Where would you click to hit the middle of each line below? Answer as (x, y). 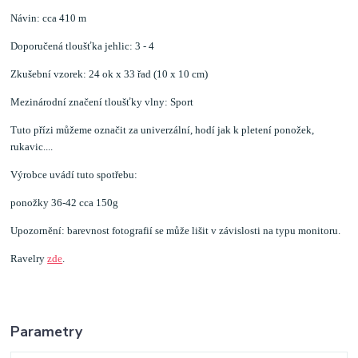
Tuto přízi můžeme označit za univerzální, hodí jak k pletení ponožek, (163, 130)
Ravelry (29, 259)
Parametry (47, 332)
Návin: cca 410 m (49, 18)
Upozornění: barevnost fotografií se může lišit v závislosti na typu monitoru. (176, 231)
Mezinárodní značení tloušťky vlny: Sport (102, 102)
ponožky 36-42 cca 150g (65, 203)
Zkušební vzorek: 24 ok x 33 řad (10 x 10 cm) (109, 74)
